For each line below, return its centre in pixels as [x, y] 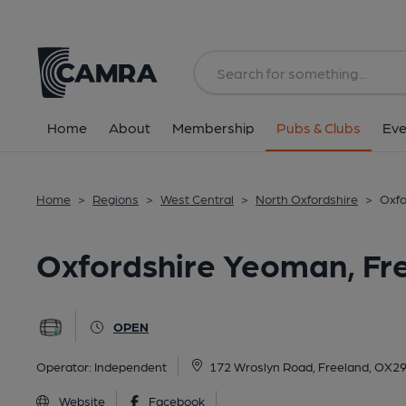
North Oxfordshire [307, 198]
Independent [130, 366]
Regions [116, 198]
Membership [213, 127]
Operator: [65, 366]
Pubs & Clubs [319, 127]
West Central [197, 198]
